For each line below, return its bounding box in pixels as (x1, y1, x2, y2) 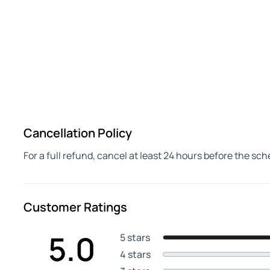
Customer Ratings (24, 199, 127, 215)
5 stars (120, 230, 150, 244)
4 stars (120, 247, 151, 261)
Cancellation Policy (24, 125, 132, 141)
